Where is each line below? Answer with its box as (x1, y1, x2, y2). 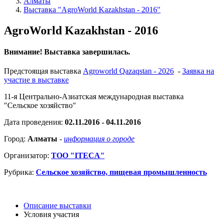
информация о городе (64, 135, 135, 143)
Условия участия (24, 210, 79, 219)
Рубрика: (4, 168, 36, 177)
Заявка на (182, 67, 214, 76)
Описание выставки (24, 201, 91, 210)
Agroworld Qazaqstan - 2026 (83, 67, 174, 76)
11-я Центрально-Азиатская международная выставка (4, 92, 184, 101)
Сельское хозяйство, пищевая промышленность (36, 168, 207, 177)
